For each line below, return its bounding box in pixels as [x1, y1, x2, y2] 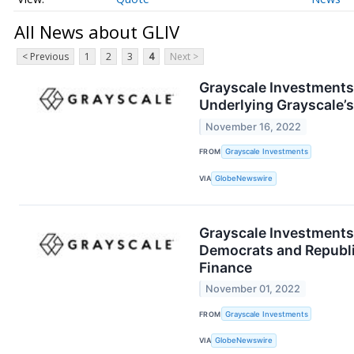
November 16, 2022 [205, 120, 302, 133]
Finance [199, 258, 252, 276]
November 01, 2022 [205, 282, 301, 295]
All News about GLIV [14, 19, 179, 43]
